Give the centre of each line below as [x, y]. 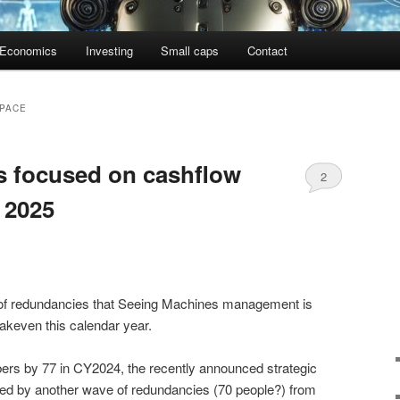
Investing [109, 51]
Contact [267, 51]
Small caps [190, 51]
